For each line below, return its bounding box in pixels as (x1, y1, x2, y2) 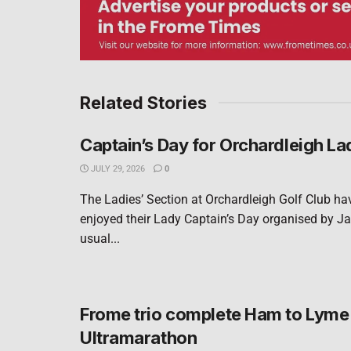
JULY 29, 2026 (89, 163, 145, 174)
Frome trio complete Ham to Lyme (80, 303, 349, 324)
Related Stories (80, 92, 207, 113)
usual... (80, 230, 120, 246)
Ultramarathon (80, 327, 197, 348)
